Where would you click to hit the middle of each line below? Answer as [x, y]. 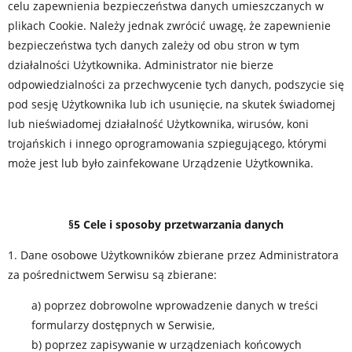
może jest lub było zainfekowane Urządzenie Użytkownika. [161, 163]
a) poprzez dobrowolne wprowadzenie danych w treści [175, 305]
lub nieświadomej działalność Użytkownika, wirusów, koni [158, 124]
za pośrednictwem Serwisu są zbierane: [112, 275]
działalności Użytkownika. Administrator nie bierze [141, 65]
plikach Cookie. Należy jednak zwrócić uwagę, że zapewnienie [169, 26]
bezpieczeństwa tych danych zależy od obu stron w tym [154, 45]
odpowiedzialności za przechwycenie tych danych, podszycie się [176, 84]
